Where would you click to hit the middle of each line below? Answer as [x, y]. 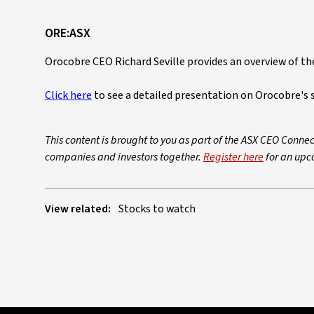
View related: [78, 209]
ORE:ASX [68, 34]
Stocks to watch [157, 209]
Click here [68, 96]
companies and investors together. [124, 157]
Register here [233, 157]
